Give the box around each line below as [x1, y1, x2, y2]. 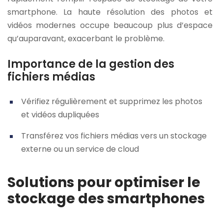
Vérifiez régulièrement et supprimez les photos [21, 96, 202, 108]
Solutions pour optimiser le [7, 173, 200, 192]
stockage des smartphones [7, 189, 205, 209]
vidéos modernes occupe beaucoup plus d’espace [7, 19, 213, 31]
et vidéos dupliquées [21, 109, 99, 121]
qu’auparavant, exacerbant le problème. [7, 32, 165, 44]
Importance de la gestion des [7, 56, 174, 72]
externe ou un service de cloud [21, 143, 139, 155]
